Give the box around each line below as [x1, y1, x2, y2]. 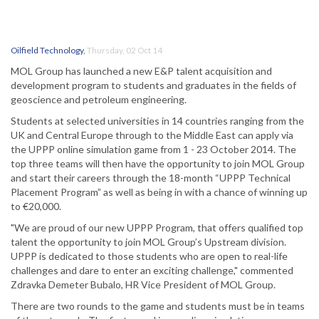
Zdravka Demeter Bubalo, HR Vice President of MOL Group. [11, 278, 276, 291]
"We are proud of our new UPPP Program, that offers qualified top [11, 221, 303, 234]
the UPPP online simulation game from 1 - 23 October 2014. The [11, 143, 296, 156]
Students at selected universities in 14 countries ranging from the [11, 115, 304, 127]
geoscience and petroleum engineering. [11, 93, 187, 106]
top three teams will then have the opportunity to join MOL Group [11, 157, 305, 170]
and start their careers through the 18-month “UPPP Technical [11, 172, 291, 184]
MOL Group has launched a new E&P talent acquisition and [11, 65, 272, 78]
